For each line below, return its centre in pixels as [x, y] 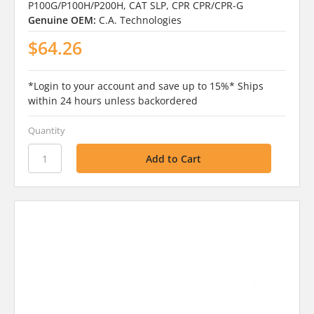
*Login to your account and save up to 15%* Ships [145, 86]
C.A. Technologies [140, 20]
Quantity [46, 131]
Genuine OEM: [62, 20]
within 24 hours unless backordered [112, 101]
